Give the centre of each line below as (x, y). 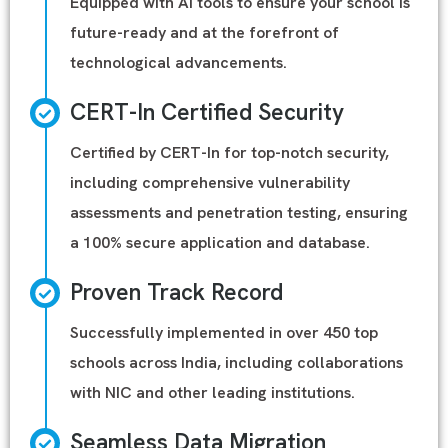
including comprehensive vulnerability (210, 182)
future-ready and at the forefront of (204, 32)
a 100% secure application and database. (220, 242)
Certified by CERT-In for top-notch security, (229, 152)
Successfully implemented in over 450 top (224, 332)
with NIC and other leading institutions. (212, 392)
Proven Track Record (176, 292)
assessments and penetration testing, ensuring (239, 212)
